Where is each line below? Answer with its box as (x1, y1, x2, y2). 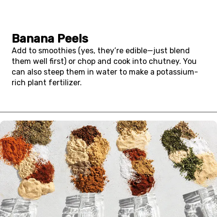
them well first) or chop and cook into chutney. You (12, 57, 197, 66)
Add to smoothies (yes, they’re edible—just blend (12, 46, 190, 55)
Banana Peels (12, 32, 88, 46)
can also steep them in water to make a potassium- (12, 67, 198, 77)
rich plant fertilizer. (12, 78, 82, 87)
